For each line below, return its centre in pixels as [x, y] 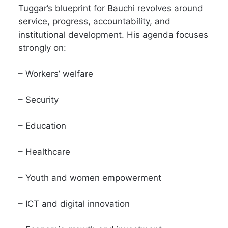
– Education [42, 125]
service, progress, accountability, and [94, 21]
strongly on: [42, 48]
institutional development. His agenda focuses [113, 34]
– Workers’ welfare [56, 74]
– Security [38, 99]
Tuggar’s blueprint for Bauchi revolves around [111, 8]
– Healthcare [44, 151]
